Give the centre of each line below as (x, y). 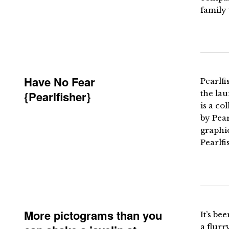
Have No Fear (60, 82)
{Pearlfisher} (58, 97)
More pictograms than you (93, 215)
